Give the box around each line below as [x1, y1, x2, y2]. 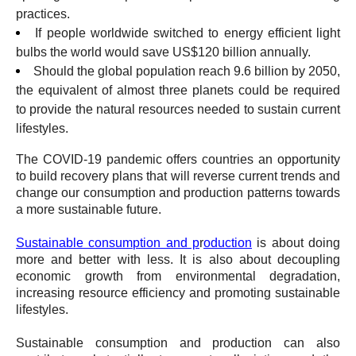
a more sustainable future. [16, 203, 161, 216]
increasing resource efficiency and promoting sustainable [16, 286, 340, 300]
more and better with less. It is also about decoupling [16, 253, 340, 266]
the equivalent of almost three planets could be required [16, 83, 340, 97]
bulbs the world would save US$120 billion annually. [16, 45, 311, 59]
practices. [16, 7, 70, 21]
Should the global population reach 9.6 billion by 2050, [33, 64, 340, 78]
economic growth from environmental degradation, [16, 269, 340, 283]
